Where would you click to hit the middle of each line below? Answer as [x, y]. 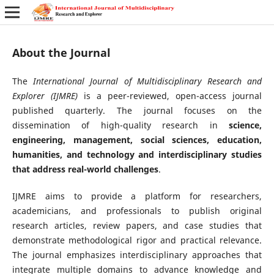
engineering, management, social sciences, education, [137, 140]
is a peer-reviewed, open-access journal [170, 96]
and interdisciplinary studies [198, 154]
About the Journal [61, 52]
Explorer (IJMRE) [45, 96]
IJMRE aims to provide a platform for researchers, [137, 196]
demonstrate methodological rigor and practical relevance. [137, 240]
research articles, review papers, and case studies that [137, 226]
